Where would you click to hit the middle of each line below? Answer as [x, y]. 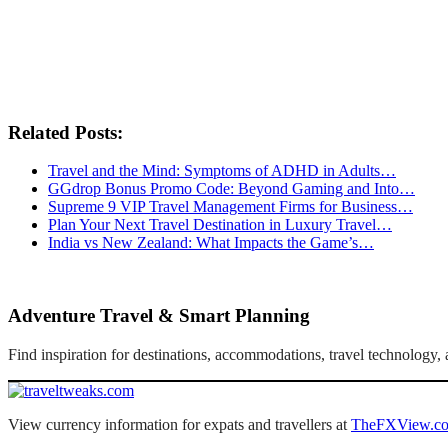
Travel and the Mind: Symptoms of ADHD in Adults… [222, 171]
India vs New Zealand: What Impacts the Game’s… [211, 243]
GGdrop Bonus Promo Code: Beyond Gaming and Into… [231, 189]
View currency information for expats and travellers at [179, 424]
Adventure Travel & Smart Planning [159, 315]
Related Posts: [65, 132]
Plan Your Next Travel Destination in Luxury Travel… [220, 225]
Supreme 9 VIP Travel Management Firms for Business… [230, 207]
